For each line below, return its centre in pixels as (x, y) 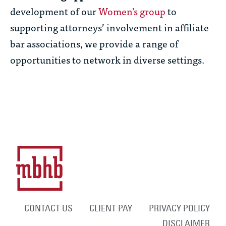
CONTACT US (48, 208)
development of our (54, 11)
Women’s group (132, 11)
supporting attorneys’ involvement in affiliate (109, 27)
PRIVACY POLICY (179, 208)
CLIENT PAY (110, 208)
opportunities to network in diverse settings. (107, 60)
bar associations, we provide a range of (94, 43)
